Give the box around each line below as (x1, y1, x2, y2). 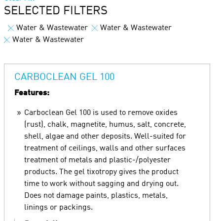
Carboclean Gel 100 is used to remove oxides (24, 109, 178, 117)
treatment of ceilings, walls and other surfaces (24, 145, 185, 152)
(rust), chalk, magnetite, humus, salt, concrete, (24, 121, 186, 129)
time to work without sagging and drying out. (24, 180, 179, 188)
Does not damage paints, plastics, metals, (24, 192, 168, 200)
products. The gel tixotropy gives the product (24, 168, 179, 176)
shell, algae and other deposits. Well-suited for (24, 133, 186, 141)
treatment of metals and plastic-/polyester (24, 156, 171, 164)
